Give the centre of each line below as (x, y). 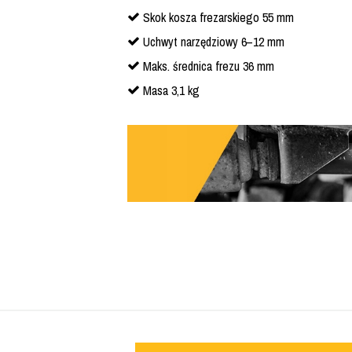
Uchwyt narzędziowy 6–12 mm (214, 42)
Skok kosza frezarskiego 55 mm (218, 18)
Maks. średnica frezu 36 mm (209, 66)
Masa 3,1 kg (171, 91)
